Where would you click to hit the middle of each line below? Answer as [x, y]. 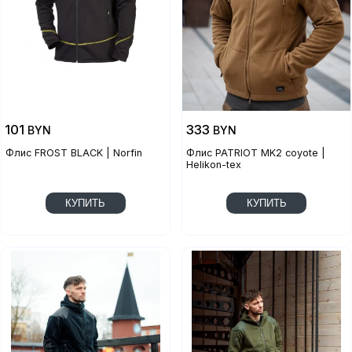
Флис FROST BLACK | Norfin [73, 153]
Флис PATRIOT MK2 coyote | [256, 153]
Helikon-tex [214, 165]
